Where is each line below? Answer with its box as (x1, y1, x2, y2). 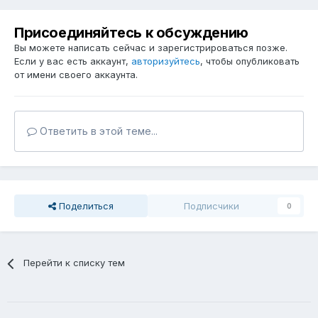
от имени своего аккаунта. (14, 69, 138, 81)
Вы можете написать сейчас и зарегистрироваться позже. (14, 42, 287, 54)
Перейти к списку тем (23, 257, 126, 269)
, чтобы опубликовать (200, 55, 300, 67)
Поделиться (56, 200, 114, 212)
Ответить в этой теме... (37, 125, 158, 138)
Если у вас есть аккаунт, (14, 55, 131, 67)
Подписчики (184, 200, 239, 212)
